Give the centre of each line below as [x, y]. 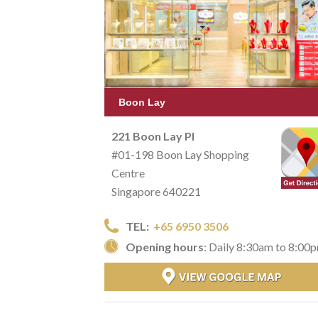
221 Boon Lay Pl [153, 136]
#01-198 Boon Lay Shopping [180, 154]
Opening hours [165, 246]
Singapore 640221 [156, 191]
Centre [128, 172]
